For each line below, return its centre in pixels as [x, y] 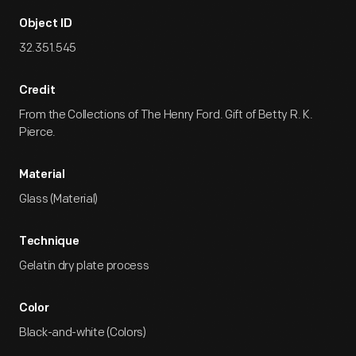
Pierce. [37, 132]
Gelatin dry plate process [84, 266]
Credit [37, 91]
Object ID [46, 24]
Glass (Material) [59, 199]
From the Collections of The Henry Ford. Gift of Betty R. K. [166, 115]
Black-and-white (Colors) [83, 333]
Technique [49, 242]
